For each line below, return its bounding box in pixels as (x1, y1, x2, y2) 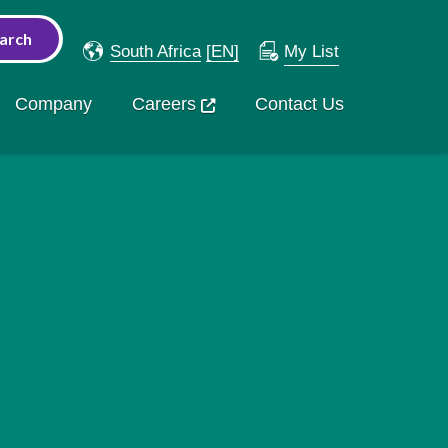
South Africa (109, 42, 201, 61)
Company (14, 94, 92, 114)
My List (283, 42, 339, 61)
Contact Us (254, 94, 344, 114)
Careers (131, 94, 196, 114)
